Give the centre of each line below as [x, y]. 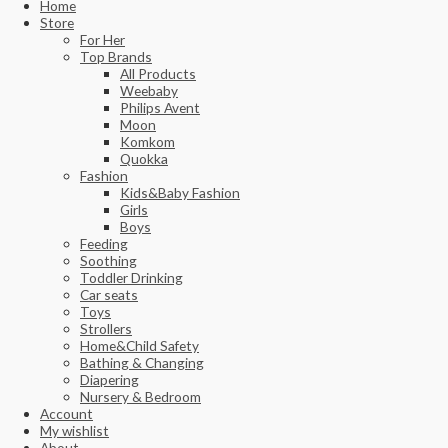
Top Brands [116, 57]
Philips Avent [160, 108]
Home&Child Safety [139, 346]
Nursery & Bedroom [140, 397]
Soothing [108, 261]
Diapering [109, 380]
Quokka [144, 159]
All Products [158, 74]
